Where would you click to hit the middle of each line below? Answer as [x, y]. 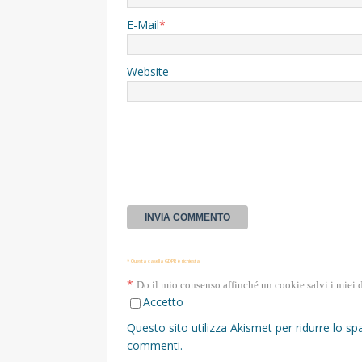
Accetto [163, 302]
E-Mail [143, 25]
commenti [154, 346]
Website [148, 72]
